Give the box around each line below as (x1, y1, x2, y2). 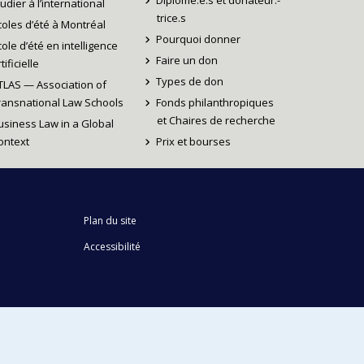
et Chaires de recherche (156, 113, 275, 128)
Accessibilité (84, 240, 141, 254)
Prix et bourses (156, 134, 232, 149)
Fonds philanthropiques (156, 95, 275, 110)
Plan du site (84, 213, 137, 227)
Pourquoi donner (156, 32, 241, 47)
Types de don (156, 74, 224, 89)
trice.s (156, 11, 186, 26)
